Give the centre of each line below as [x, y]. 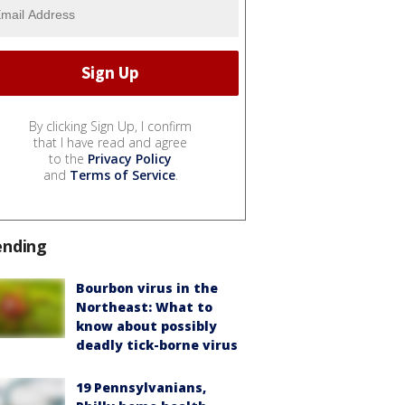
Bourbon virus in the [147, 287]
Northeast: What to [144, 306]
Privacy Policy [130, 158]
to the [68, 158]
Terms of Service [122, 174]
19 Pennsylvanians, [141, 387]
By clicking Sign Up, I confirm [110, 126]
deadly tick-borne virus [157, 344]
